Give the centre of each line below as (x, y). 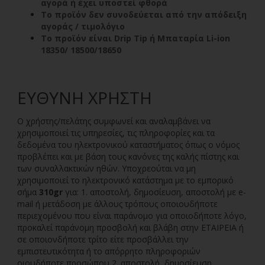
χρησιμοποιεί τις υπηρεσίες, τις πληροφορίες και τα (116, 133)
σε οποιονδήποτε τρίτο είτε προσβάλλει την (103, 239)
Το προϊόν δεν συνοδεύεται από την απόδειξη (144, 14)
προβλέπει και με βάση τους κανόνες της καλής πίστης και (128, 156)
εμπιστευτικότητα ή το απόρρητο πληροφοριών (109, 251)
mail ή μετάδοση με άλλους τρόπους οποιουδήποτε (117, 204)
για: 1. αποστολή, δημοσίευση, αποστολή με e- (154, 192)
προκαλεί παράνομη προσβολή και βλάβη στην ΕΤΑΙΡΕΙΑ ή (130, 227)
